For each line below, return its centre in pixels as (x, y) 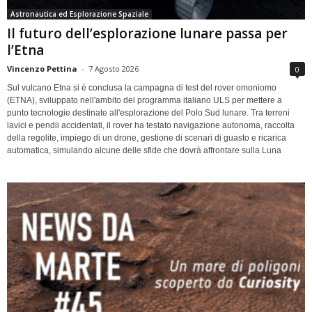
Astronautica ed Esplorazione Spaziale (79, 14)
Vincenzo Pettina (42, 68)
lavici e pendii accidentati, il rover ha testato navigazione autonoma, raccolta (151, 125)
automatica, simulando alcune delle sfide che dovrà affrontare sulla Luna (144, 150)
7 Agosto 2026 (114, 68)
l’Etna (25, 50)
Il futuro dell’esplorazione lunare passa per (147, 33)
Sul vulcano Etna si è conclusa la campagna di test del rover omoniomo (142, 87)
